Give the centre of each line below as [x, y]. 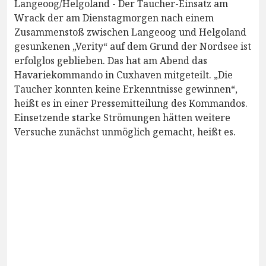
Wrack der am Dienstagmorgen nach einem [114, 18]
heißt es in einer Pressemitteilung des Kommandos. [131, 104]
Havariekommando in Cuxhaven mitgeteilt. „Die [123, 75]
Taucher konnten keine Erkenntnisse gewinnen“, [126, 89]
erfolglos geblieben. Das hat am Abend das [111, 61]
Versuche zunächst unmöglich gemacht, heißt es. [125, 132]
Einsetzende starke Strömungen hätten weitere [122, 118]
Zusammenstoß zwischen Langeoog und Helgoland [130, 32]
